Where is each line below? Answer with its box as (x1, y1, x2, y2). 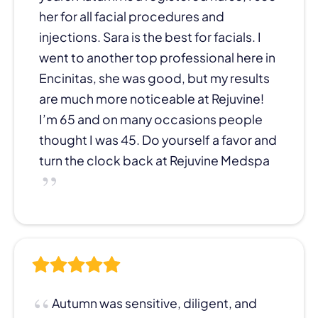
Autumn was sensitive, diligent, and (52, 295, 257, 311)
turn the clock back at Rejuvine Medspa (39, 152, 270, 168)
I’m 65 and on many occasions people (39, 111, 263, 127)
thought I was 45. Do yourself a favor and (39, 131, 277, 148)
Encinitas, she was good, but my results (39, 70, 270, 86)
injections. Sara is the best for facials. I (39, 28, 261, 45)
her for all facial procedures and (39, 8, 224, 24)
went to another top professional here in (39, 49, 275, 65)
